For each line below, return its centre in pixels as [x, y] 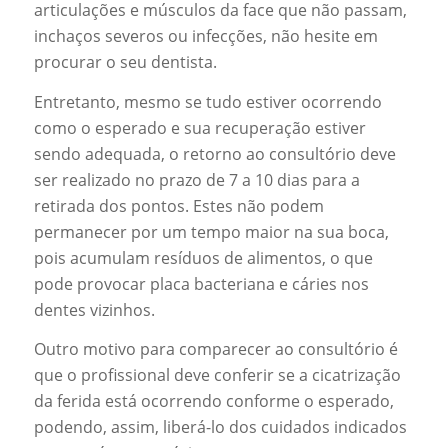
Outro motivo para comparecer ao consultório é [215, 349]
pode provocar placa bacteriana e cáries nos [201, 283]
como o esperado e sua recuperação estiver [199, 127]
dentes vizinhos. [94, 309]
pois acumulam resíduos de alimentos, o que [203, 257]
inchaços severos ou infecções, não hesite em [205, 35]
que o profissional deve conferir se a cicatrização [217, 375]
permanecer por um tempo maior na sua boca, [211, 231]
